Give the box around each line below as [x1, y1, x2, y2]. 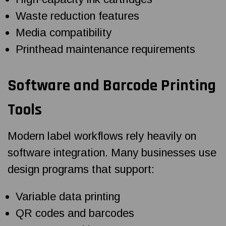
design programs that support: [8, 162, 154, 176]
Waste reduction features [16, 9, 140, 22]
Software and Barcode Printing [8, 75, 216, 96]
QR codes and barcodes [16, 206, 135, 219]
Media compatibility [16, 26, 112, 39]
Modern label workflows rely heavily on [8, 129, 196, 142]
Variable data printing [16, 190, 121, 203]
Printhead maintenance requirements [16, 42, 196, 55]
